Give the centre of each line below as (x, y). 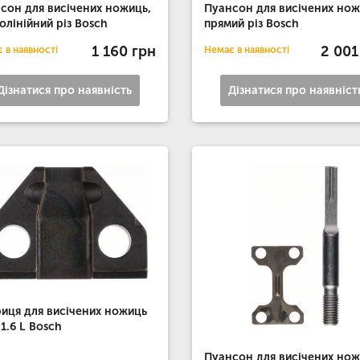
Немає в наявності (246, 50)
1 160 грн (123, 51)
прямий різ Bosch (251, 24)
